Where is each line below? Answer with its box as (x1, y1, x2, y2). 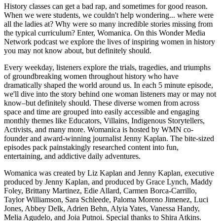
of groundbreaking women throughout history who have (4, 72, 179, 80)
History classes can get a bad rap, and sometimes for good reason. (4, 1, 208, 10)
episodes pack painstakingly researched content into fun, (4, 143, 179, 151)
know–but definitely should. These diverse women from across (4, 98, 199, 107)
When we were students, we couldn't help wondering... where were (4, 10, 214, 19)
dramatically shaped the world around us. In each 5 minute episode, (4, 80, 213, 89)
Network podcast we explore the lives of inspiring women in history (4, 37, 215, 46)
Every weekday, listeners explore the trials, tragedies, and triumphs (4, 63, 211, 72)
